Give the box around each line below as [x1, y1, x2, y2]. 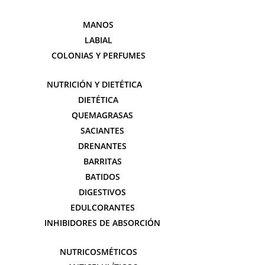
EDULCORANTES [70, 202, 135, 213]
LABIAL [84, 34, 112, 46]
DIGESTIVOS [79, 186, 126, 198]
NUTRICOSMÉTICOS [59, 246, 137, 257]
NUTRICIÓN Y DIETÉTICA [46, 79, 142, 90]
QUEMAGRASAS [72, 109, 133, 121]
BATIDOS [85, 171, 120, 182]
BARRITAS [83, 156, 122, 167]
